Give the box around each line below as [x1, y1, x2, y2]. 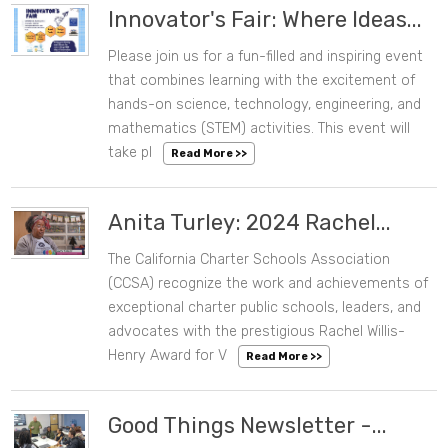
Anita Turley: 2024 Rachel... [108, 209, 392, 237]
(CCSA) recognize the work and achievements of [108, 275, 429, 293]
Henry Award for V [108, 347, 228, 365]
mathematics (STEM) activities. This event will [108, 120, 411, 138]
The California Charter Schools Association [108, 251, 391, 269]
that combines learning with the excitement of [108, 72, 416, 90]
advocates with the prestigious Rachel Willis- [108, 323, 406, 341]
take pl [108, 144, 153, 162]
